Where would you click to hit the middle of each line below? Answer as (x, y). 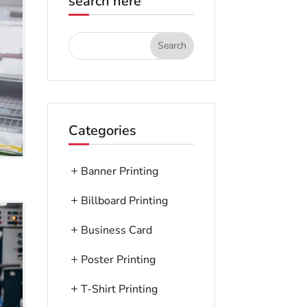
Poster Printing (118, 259)
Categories (102, 130)
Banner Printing (119, 171)
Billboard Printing (124, 200)
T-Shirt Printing (119, 289)
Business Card (116, 230)
